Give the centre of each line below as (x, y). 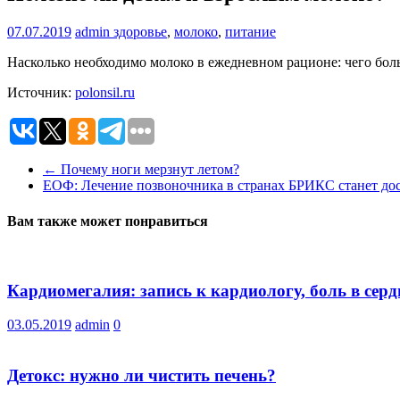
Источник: (41, 93)
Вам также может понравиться (108, 221)
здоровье (140, 32)
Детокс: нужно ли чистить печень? (142, 375)
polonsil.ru (105, 93)
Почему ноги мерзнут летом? (148, 170)
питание (250, 32)
